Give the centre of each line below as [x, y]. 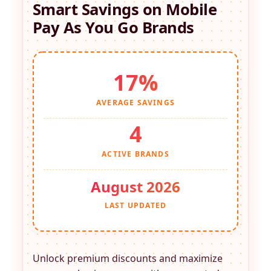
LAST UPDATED [135, 205]
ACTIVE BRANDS [135, 154]
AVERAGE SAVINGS [135, 102]
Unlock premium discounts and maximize [128, 258]
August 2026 [135, 186]
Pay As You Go [86, 27]
